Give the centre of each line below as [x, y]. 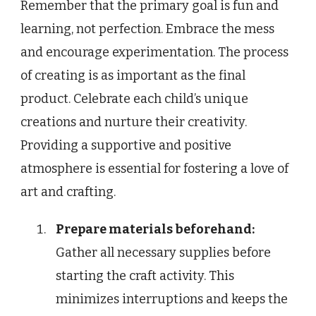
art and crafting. [68, 192]
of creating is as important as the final [133, 76]
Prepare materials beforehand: [155, 230]
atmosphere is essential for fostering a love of [154, 169]
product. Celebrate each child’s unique [134, 99]
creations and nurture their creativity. [134, 122]
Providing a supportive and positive [126, 146]
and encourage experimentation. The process [154, 53]
